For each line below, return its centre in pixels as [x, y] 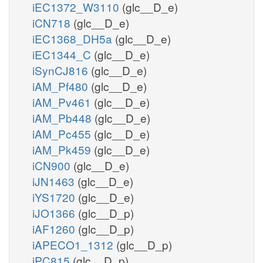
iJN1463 [55, 181]
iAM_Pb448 [63, 117]
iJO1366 [55, 213]
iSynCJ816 [62, 70]
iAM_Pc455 [63, 133]
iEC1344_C [63, 54]
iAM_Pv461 [63, 102]
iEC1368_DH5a [74, 38]
